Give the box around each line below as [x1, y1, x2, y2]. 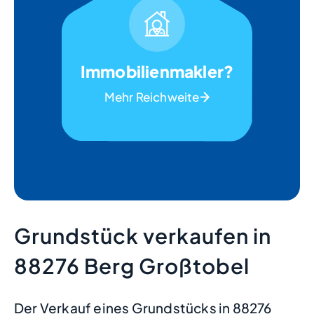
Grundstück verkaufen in [14, 221, 271, 249]
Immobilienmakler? [80, 61, 234, 81]
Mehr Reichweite [104, 89, 200, 104]
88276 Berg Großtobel [14, 252, 250, 279]
